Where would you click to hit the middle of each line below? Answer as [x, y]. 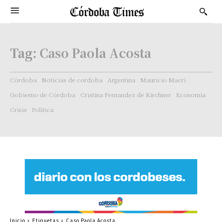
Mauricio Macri [163, 80]
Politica [43, 109]
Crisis [18, 109]
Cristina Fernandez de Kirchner [126, 94]
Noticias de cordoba [72, 80]
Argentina [121, 80]
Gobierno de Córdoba [43, 94]
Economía [191, 94]
